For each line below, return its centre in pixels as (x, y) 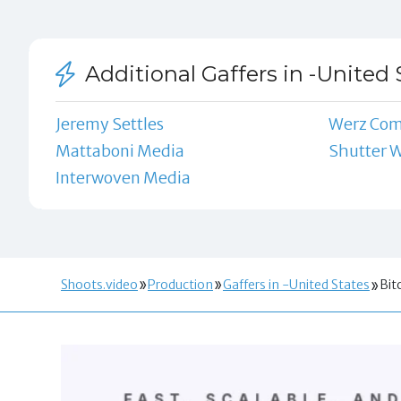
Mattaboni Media (119, 151)
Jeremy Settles (109, 124)
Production (180, 284)
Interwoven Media (123, 178)
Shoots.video (99, 284)
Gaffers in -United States (296, 284)
